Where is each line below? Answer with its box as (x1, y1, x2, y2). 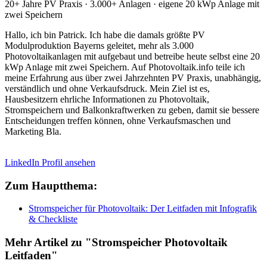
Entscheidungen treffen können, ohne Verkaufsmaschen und (5, 116, 231, 126)
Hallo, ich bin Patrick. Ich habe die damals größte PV (5, 30, 205, 40)
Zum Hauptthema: (5, 179, 97, 192)
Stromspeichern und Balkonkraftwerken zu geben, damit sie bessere (5, 105, 259, 115)
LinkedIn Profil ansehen (5, 157, 95, 167)
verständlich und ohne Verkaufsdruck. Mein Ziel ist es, (5, 83, 210, 94)
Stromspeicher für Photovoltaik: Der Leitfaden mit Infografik (29, 203, 257, 214)
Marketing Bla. (5, 126, 61, 136)
